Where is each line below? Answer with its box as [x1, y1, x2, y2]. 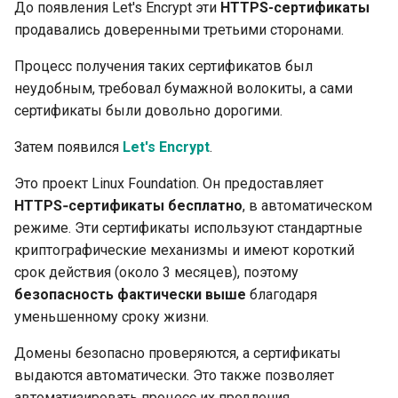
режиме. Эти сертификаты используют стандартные [14, 219, 362, 236]
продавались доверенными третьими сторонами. [14, 20, 344, 38]
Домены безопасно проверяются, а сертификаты [14, 344, 341, 362]
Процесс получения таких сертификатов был [14, 57, 313, 75]
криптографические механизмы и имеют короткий [14, 241, 354, 259]
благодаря [246, 285, 317, 303]
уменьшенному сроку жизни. [14, 307, 209, 325]
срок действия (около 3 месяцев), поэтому [14, 263, 298, 281]
